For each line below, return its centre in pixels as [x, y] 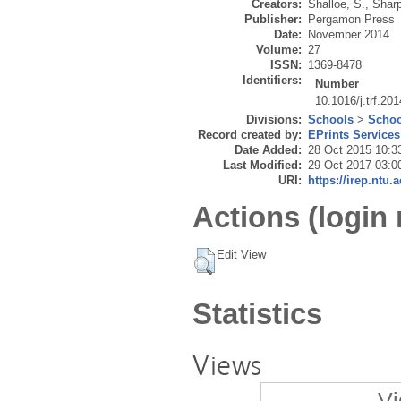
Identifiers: [272, 81]
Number [337, 84]
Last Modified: [262, 166]
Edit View [241, 254]
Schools [331, 120]
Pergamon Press [351, 20]
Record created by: [250, 135]
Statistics [257, 313]
